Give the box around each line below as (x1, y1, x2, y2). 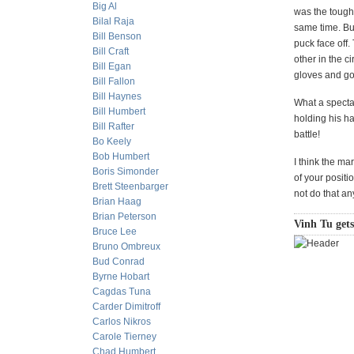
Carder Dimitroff (92, 301, 160, 312)
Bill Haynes (92, 91, 141, 102)
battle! (294, 129, 320, 140)
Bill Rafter (92, 121, 134, 132)
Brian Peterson (92, 211, 156, 222)
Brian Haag (92, 196, 141, 207)
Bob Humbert (92, 151, 149, 162)
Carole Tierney (92, 331, 156, 342)
